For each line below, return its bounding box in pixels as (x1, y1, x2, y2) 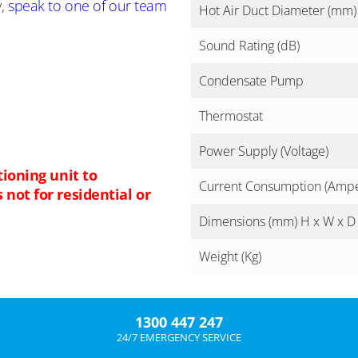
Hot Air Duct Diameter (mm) (199, 2, 356, 19)
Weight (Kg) (199, 248, 261, 265)
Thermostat (199, 107, 263, 125)
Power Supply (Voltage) (199, 142, 328, 160)
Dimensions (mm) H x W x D (199, 213, 356, 230)
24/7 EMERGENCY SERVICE (116, 330, 241, 344)
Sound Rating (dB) (199, 37, 300, 54)
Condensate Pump (199, 72, 304, 89)
